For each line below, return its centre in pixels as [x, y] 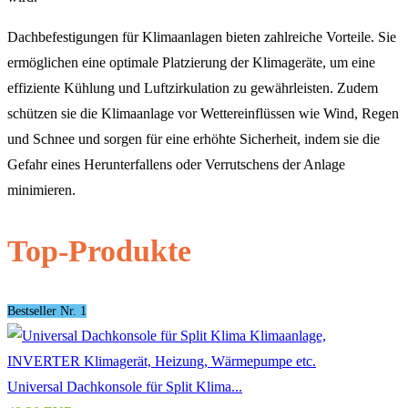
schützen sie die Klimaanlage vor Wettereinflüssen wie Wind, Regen [203, 114]
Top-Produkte [99, 250]
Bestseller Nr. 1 [47, 311]
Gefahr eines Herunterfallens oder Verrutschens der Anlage [176, 165]
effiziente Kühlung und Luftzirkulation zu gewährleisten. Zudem [193, 88]
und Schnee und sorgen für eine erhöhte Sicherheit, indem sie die [194, 139]
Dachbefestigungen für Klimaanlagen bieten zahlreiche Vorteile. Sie [202, 37]
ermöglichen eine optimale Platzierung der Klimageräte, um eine [191, 63]
